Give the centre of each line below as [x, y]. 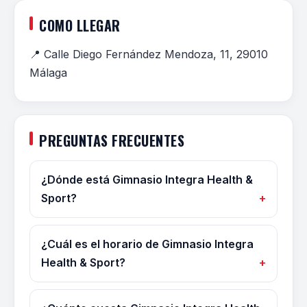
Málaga [48, 73]
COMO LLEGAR [80, 25]
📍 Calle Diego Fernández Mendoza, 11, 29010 [149, 54]
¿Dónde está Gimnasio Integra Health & [147, 180]
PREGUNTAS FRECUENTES [112, 140]
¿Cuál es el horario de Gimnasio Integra [147, 244]
